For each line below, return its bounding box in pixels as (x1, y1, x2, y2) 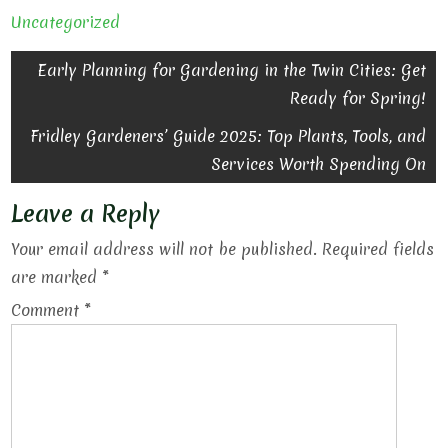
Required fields (322, 238, 435, 260)
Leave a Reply (11, 198, 161, 230)
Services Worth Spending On (211, 153, 427, 175)
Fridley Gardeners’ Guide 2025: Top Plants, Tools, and (30, 125, 427, 147)
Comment (11, 299, 85, 321)
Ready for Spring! (290, 87, 427, 109)
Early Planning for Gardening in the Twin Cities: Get (37, 59, 427, 81)
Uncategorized (11, 11, 121, 33)
